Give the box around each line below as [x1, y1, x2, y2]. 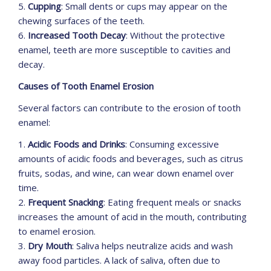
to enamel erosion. [18, 225, 96, 238]
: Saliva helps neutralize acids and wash [72, 240, 233, 252]
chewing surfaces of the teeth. [18, 15, 145, 27]
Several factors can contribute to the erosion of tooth [18, 102, 241, 114]
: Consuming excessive [125, 138, 219, 151]
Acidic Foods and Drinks [28, 138, 125, 151]
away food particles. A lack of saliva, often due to [18, 254, 220, 267]
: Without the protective [126, 29, 225, 42]
